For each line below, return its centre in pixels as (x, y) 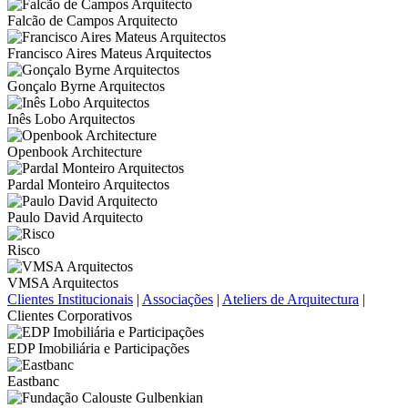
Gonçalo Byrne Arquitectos (86, 86)
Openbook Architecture (75, 152)
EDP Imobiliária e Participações (98, 348)
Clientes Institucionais (70, 299)
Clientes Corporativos (70, 316)
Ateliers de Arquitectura (291, 299)
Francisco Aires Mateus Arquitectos (109, 53)
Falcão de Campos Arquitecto (92, 20)
